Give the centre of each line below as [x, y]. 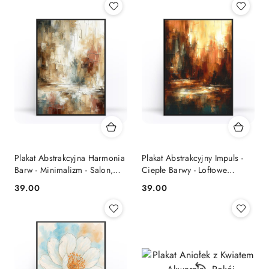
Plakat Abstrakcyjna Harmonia [70, 158]
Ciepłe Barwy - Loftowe [185, 170]
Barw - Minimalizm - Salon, [64, 170]
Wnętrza [157, 182]
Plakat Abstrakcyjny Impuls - [192, 158]
